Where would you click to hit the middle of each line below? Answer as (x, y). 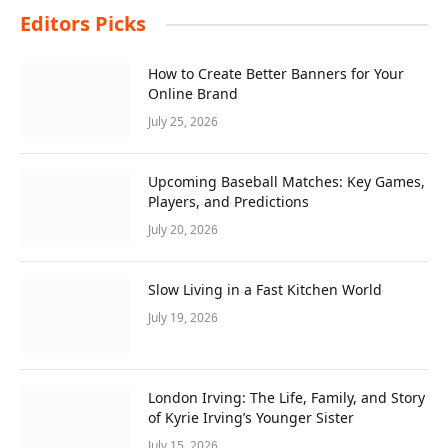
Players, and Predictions (228, 202)
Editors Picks (83, 24)
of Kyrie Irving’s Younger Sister (251, 418)
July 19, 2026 (183, 318)
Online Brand (193, 94)
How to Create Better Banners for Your (276, 74)
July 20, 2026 (183, 230)
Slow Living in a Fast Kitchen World (265, 290)
